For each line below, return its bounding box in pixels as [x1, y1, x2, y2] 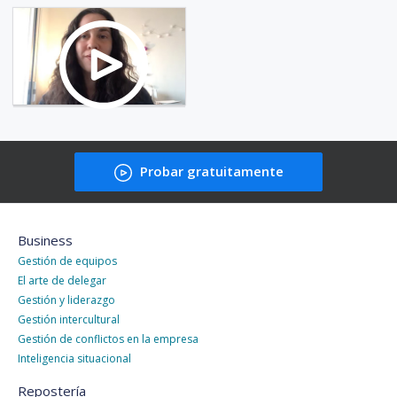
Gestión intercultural [18, 312, 120, 328]
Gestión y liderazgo [18, 292, 115, 308]
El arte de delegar [18, 273, 106, 289]
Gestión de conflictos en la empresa [18, 331, 198, 347]
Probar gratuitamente [136, 162, 284, 181]
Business [18, 231, 73, 250]
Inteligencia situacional [18, 351, 131, 367]
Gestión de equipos [18, 253, 117, 269]
